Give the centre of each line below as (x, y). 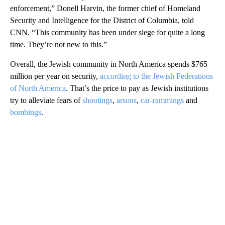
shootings (97, 100)
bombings (26, 113)
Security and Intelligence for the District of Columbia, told (102, 21)
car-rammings (162, 100)
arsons (127, 100)
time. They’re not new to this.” (59, 45)
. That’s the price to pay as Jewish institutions (137, 88)
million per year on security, (55, 76)
